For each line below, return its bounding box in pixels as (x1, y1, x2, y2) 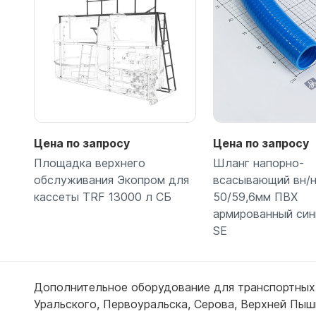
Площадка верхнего (34, 155, 145, 170)
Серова (194, 296, 234, 311)
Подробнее (83, 255, 147, 270)
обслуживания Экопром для (34, 172, 189, 187)
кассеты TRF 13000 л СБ (34, 189, 171, 204)
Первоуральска (103, 296, 188, 311)
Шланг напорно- (213, 155, 305, 170)
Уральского (34, 296, 97, 311)
